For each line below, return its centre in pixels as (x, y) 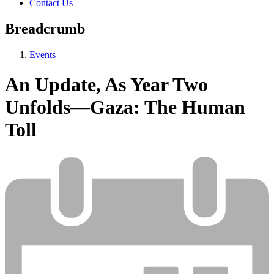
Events (43, 55)
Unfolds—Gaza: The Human (125, 107)
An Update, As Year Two (106, 85)
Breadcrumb (45, 29)
